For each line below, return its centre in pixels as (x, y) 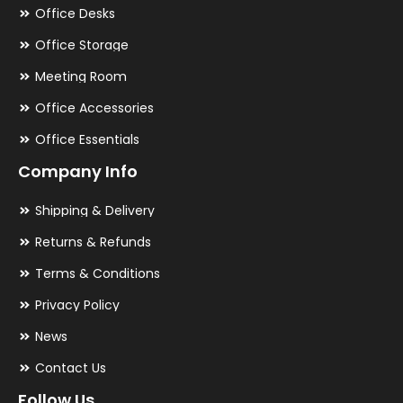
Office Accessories (94, 108)
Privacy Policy (77, 305)
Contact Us (70, 368)
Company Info (78, 172)
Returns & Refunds (93, 242)
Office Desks (75, 14)
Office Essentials (87, 140)
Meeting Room (81, 77)
